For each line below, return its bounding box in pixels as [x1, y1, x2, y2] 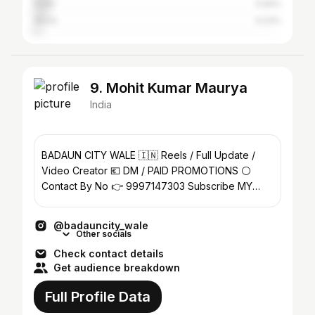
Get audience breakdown [53, 262, 180, 274]
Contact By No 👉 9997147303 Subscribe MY [41, 180, 188, 192]
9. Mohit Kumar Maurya [90, 79, 247, 96]
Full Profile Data [45, 288, 150, 305]
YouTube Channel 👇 [41, 195, 134, 207]
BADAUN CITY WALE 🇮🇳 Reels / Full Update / [41, 149, 255, 161]
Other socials [76, 229, 131, 239]
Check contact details [53, 247, 164, 259]
